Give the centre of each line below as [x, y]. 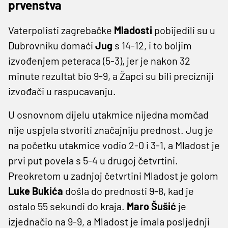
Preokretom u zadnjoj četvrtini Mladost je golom [113, 175]
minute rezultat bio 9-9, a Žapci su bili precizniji [111, 76]
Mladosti [134, 30]
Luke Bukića [37, 191]
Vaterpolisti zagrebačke [61, 30]
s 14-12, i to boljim [153, 45]
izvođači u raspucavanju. [62, 91]
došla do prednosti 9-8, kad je [130, 191]
